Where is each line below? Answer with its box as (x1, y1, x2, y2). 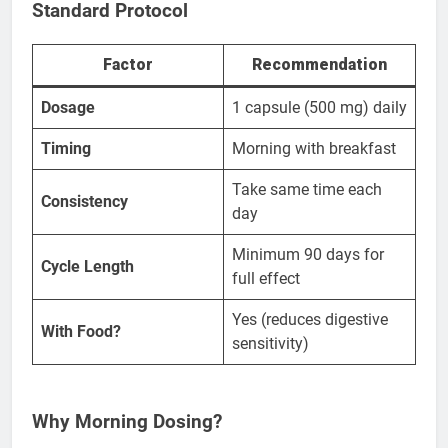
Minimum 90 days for (232, 244, 384, 264)
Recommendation (252, 54, 387, 74)
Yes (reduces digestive (232, 309, 388, 329)
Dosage (41, 97, 95, 117)
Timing (41, 138, 91, 158)
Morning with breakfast (232, 138, 396, 158)
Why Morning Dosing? (32, 410, 222, 433)
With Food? (41, 321, 121, 341)
